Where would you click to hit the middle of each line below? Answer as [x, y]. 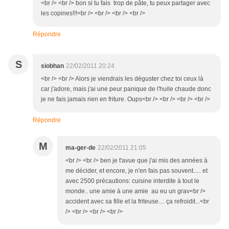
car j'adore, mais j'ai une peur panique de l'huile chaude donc [126, 89]
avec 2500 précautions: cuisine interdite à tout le [132, 181]
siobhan [52, 66]
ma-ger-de [81, 148]
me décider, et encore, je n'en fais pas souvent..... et [136, 171]
